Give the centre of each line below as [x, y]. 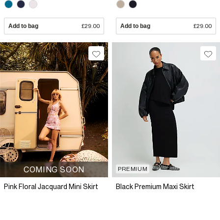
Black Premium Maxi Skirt [155, 187]
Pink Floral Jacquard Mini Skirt [51, 187]
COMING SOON [54, 170]
